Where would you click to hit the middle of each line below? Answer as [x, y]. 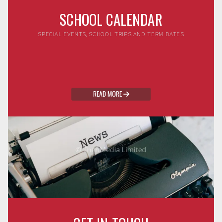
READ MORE [108, 93]
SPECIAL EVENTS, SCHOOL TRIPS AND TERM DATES [111, 34]
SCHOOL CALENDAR [111, 19]
